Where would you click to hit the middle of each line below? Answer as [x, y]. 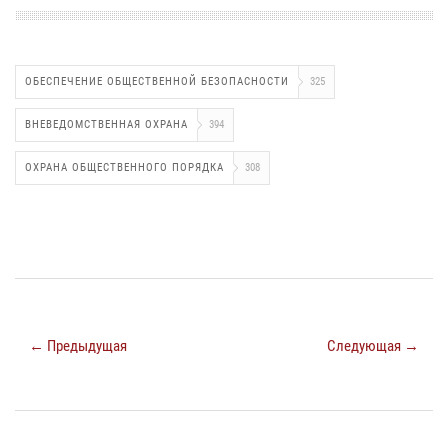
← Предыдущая [78, 345]
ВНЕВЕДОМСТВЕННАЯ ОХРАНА [106, 124]
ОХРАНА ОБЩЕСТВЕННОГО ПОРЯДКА [124, 167]
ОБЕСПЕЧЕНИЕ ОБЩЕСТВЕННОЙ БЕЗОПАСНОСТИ [157, 81]
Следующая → [373, 345]
